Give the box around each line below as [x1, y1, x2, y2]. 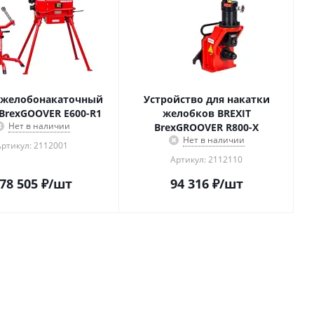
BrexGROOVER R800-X [154, 121, 259, 134]
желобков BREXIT [162, 107, 251, 120]
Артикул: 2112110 [170, 153, 243, 165]
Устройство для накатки [143, 93, 270, 106]
